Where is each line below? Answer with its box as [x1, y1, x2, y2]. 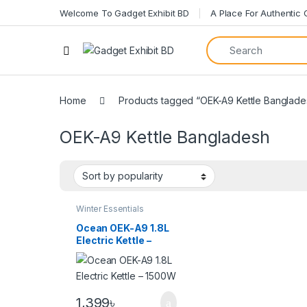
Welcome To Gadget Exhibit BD [60, 7, 190, 19]
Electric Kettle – [75, 234, 151, 246]
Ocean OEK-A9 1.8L [75, 221, 169, 234]
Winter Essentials [75, 204, 144, 214]
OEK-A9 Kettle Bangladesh [60, 127, 270, 148]
